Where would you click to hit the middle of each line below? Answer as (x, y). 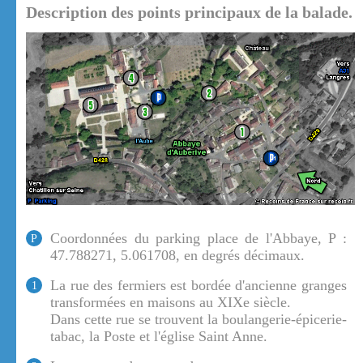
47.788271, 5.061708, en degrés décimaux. (177, 256)
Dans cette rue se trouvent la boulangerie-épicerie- (199, 320)
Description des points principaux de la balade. (189, 13)
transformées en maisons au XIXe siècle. (171, 303)
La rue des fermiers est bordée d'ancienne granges (199, 286)
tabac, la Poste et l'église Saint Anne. (159, 337)
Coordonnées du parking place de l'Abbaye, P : (199, 239)
